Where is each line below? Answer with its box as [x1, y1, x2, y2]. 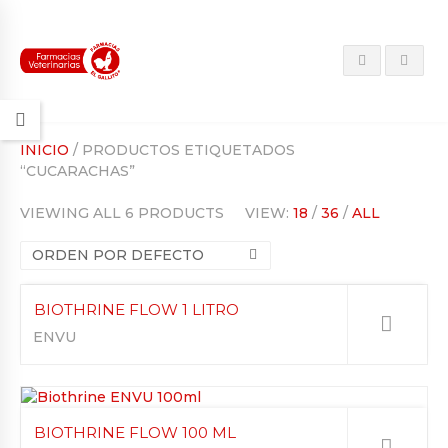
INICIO [20, 140, 69, 159]
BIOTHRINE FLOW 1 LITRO [34, 299, 239, 319]
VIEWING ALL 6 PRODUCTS [20, 203, 224, 222]
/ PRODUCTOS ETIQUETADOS [69, 140, 295, 159]
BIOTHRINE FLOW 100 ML [34, 423, 236, 443]
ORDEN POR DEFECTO [31, 245, 204, 264]
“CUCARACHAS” [20, 161, 135, 180]
